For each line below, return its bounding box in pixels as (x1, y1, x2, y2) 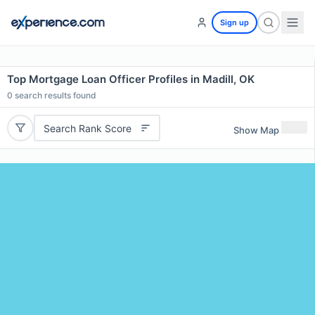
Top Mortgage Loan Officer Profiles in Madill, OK (7, 72, 255, 86)
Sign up (220, 18, 249, 27)
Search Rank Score (43, 122, 131, 134)
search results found (13, 90, 96, 101)
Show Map (233, 124, 279, 136)
